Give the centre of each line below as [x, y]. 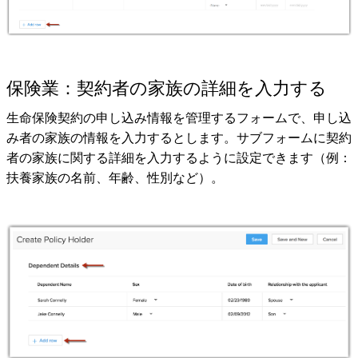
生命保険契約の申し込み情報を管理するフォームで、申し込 [179, 117]
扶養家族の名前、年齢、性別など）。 [115, 177]
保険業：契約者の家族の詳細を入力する [167, 88]
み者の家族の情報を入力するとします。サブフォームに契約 [179, 137]
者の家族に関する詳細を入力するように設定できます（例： [179, 157]
